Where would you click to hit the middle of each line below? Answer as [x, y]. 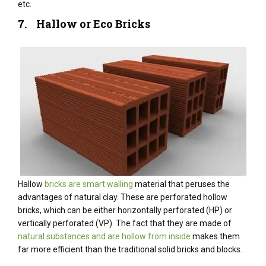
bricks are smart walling [89, 184]
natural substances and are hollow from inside [104, 236]
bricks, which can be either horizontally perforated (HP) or [125, 210]
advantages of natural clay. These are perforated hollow [123, 197]
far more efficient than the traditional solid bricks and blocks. [130, 249]
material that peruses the [181, 184]
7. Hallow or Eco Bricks [84, 24]
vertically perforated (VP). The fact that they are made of [125, 223]
